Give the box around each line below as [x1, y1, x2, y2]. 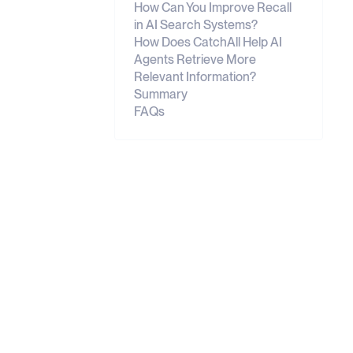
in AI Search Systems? [133, 17, 258, 32]
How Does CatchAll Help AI [133, 35, 282, 50]
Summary [133, 87, 188, 102]
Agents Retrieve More [133, 52, 256, 67]
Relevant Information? [133, 69, 256, 84]
